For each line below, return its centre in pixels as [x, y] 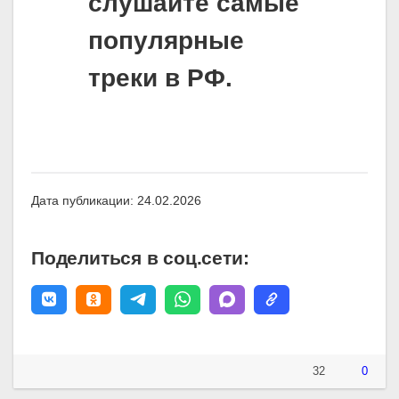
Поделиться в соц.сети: [140, 258]
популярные [166, 41]
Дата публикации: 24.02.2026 [116, 201]
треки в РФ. [160, 78]
